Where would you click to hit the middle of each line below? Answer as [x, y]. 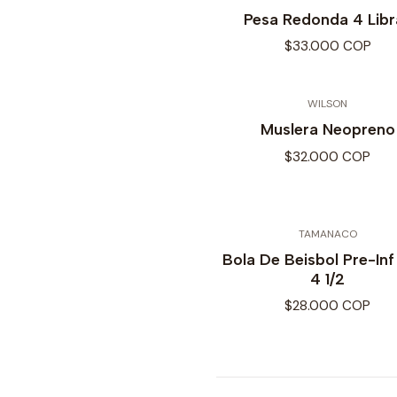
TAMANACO [327, 234]
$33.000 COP [327, 47]
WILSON [327, 104]
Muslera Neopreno [327, 129]
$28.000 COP [327, 306]
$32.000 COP [327, 156]
